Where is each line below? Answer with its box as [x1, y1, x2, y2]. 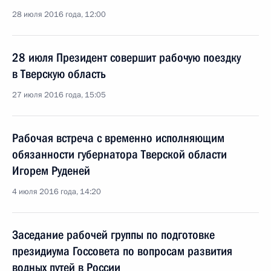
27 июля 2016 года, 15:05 [12, 90, 106, 100]
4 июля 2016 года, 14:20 [12, 186, 101, 197]
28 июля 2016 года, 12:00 [12, 9, 106, 20]
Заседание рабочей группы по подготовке [12, 227, 215, 242]
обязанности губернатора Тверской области [12, 147, 227, 162]
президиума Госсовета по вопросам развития [12, 244, 232, 258]
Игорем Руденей [12, 163, 90, 178]
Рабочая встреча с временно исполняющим [12, 131, 224, 145]
